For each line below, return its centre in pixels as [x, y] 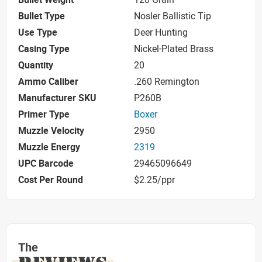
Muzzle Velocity [51, 131]
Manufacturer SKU [57, 98]
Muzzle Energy [49, 147]
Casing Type [44, 49]
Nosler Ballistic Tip [173, 16]
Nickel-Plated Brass [174, 49]
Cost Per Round [51, 180]
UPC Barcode [46, 163]
